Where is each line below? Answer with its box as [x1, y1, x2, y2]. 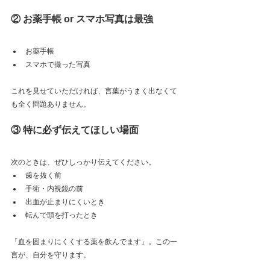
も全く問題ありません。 [11, 100, 90, 108]
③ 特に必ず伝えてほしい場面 [11, 125, 139, 135]
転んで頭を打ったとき [25, 211, 98, 219]
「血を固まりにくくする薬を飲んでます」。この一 [11, 237, 177, 246]
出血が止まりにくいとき [25, 198, 105, 206]
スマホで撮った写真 [25, 60, 90, 69]
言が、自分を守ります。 [11, 251, 90, 259]
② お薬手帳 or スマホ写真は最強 [11, 14, 153, 24]
